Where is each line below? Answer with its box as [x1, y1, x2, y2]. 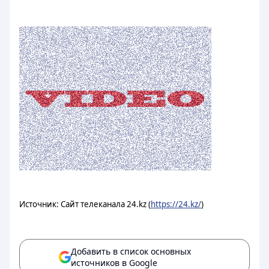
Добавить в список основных [71, 246, 191, 257]
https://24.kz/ [151, 199, 201, 210]
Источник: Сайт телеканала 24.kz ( [19, 199, 151, 210]
